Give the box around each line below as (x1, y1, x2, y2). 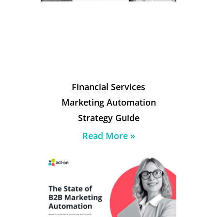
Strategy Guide (77, 111, 139, 124)
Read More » (82, 129, 135, 141)
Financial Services (72, 80, 145, 93)
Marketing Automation (61, 96, 156, 108)
